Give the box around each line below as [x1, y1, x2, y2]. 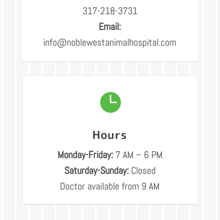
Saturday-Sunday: [64, 164, 129, 177]
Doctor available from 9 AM [60, 180, 160, 193]
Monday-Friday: [57, 148, 113, 162]
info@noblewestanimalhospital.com [43, 36, 177, 49]
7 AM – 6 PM [112, 148, 163, 162]
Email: [99, 20, 121, 33]
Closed [128, 164, 156, 177]
